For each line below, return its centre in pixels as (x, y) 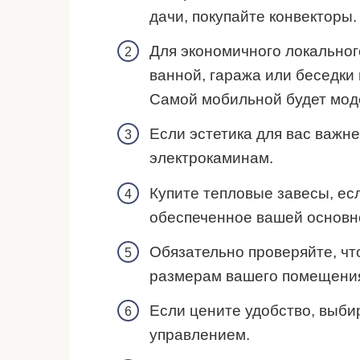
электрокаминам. (211, 158)
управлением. (200, 335)
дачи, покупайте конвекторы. (253, 16)
